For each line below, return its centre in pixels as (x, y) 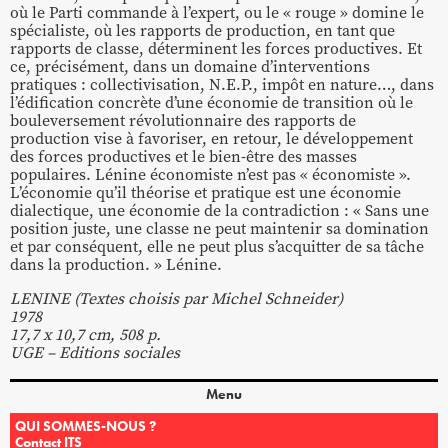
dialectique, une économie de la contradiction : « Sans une (219, 211)
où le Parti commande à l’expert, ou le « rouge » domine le (217, 13)
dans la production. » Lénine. (116, 265)
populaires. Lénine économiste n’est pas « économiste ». (210, 175)
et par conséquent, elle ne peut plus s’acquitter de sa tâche (217, 247)
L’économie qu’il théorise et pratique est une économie (205, 193)
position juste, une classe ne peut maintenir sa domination (219, 229)
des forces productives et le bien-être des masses (183, 157)
